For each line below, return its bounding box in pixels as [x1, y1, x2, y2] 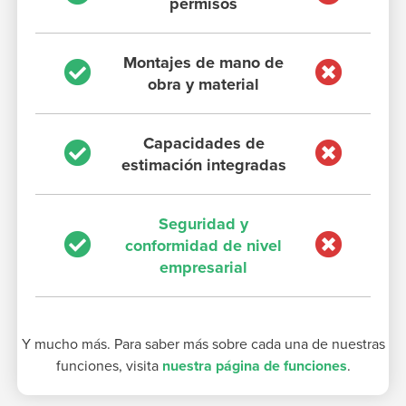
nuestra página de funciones [161, 356, 347, 375]
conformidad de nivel [125, 235, 282, 256]
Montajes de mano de [123, 52, 284, 72]
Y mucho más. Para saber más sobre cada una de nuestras [21, 334, 385, 353]
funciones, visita [55, 356, 162, 375]
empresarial [159, 256, 247, 277]
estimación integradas [121, 154, 286, 175]
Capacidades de [142, 132, 265, 153]
